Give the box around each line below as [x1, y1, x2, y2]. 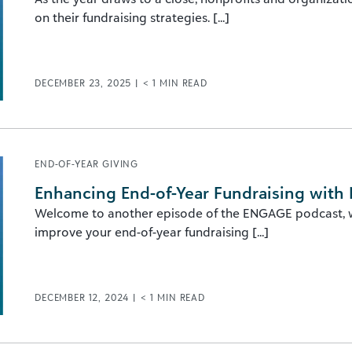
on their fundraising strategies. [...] [35, 9, 229, 25]
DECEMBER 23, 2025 [35, 77, 135, 89]
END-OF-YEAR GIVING [35, 158, 139, 170]
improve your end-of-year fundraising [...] [35, 224, 269, 240]
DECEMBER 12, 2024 [35, 291, 133, 303]
